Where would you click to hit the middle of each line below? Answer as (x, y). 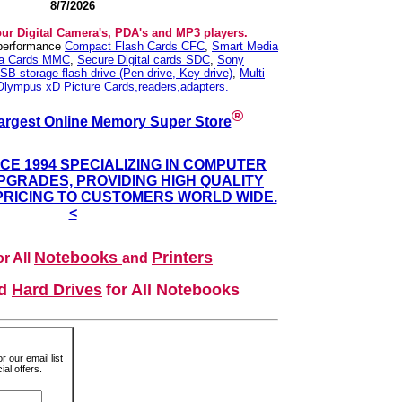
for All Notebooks (173, 290)
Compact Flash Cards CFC (135, 46)
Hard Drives (57, 290)
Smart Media (245, 46)
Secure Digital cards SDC (144, 60)
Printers (182, 258)
